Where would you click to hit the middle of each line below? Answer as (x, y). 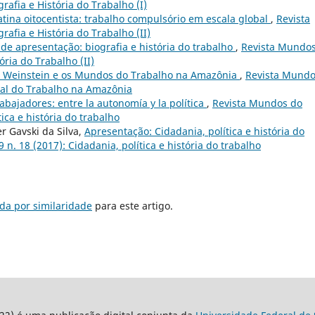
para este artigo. (133, 205)
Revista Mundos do (257, 103)
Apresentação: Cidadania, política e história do (194, 131)
